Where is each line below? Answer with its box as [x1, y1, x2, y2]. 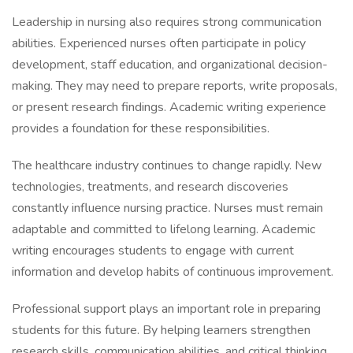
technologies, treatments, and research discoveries [12, 178, 288, 195]
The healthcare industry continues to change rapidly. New [12, 157, 321, 174]
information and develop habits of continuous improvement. [12, 263, 333, 281]
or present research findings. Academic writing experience [12, 98, 326, 116]
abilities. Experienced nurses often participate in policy [12, 35, 306, 52]
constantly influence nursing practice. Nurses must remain [12, 199, 323, 217]
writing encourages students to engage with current [12, 242, 294, 259]
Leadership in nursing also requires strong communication [12, 13, 321, 31]
